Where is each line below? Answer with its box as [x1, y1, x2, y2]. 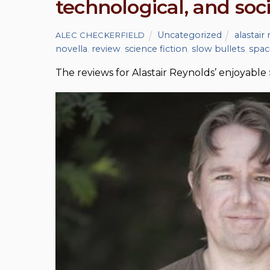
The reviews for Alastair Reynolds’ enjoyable [55, 66, 269, 78]
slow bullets [192, 43, 245, 55]
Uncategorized [157, 30, 222, 41]
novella [55, 43, 87, 55]
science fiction [125, 43, 187, 55]
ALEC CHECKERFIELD [55, 30, 146, 40]
